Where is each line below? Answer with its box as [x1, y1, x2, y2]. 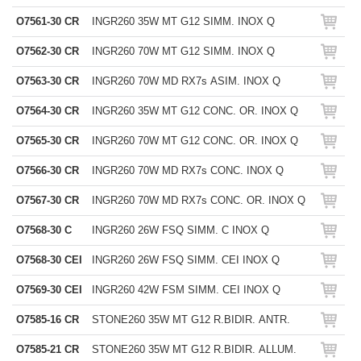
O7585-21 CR [16, 343, 79, 355]
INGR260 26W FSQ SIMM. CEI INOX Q [92, 254, 280, 266]
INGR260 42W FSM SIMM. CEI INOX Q [92, 284, 280, 296]
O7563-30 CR [16, 75, 79, 87]
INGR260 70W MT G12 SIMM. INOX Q [92, 45, 275, 57]
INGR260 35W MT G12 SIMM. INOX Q [92, 15, 275, 27]
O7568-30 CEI [16, 254, 82, 266]
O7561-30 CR [16, 15, 79, 27]
